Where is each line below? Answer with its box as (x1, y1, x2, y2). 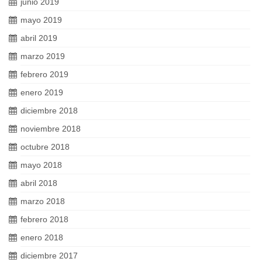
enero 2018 (20, 232, 63, 242)
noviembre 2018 (20, 123, 81, 133)
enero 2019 (20, 87, 63, 97)
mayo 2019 (20, 15, 62, 25)
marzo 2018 (20, 196, 65, 206)
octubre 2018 (20, 142, 70, 151)
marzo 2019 (20, 51, 65, 61)
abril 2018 (20, 178, 57, 188)
